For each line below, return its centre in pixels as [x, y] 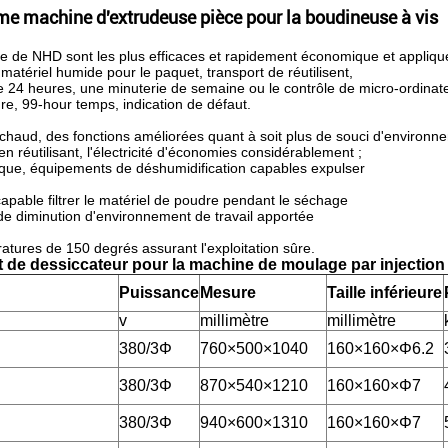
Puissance [159, 292]
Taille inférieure [384, 292]
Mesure [228, 292]
